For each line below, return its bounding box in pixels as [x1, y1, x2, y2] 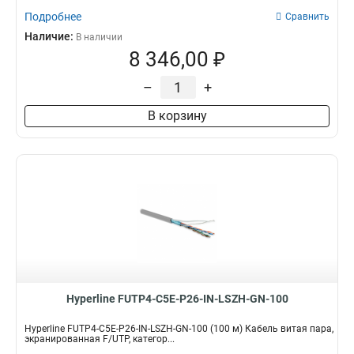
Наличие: [24, 30, 76, 43]
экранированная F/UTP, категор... [24, 333, 175, 345]
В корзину [147, 108, 207, 123]
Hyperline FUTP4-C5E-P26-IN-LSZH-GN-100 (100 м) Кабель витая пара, [24, 323, 333, 334]
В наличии [76, 32, 122, 43]
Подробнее [24, 10, 81, 23]
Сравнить [285, 11, 330, 22]
